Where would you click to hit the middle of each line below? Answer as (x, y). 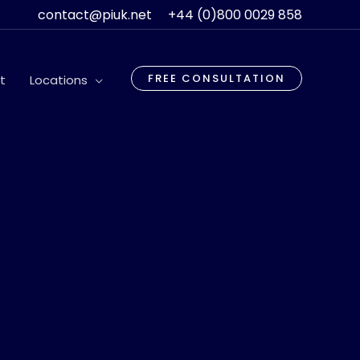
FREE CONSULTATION (217, 78)
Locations (59, 80)
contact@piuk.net (95, 14)
